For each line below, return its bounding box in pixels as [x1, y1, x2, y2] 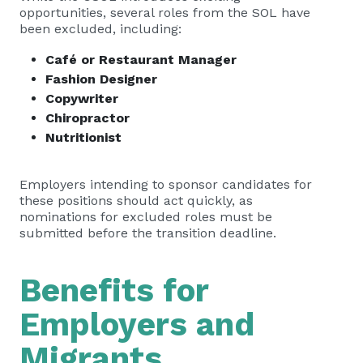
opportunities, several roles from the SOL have [19, 5, 310, 20]
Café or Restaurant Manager [45, 52, 237, 67]
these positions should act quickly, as [19, 193, 253, 208]
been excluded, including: [19, 21, 181, 36]
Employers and [19, 305, 254, 344]
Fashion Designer [45, 71, 157, 87]
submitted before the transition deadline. [19, 225, 276, 241]
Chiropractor [45, 110, 130, 126]
